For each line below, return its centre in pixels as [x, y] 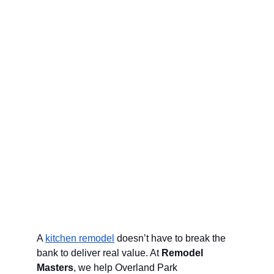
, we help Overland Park [127, 268]
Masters [55, 268]
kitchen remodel [80, 238]
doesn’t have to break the [171, 238]
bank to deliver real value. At [99, 253]
